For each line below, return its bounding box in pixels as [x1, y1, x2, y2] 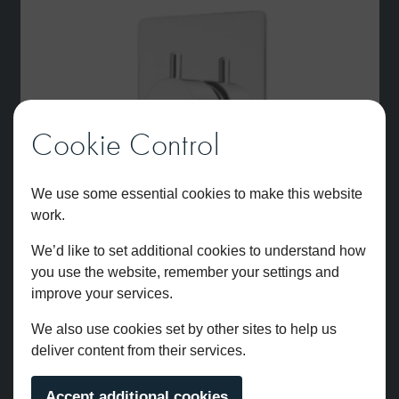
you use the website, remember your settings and [31, 265, 339, 280]
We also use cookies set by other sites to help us [31, 322, 337, 337]
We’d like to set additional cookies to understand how [31, 243, 366, 258]
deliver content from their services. [31, 343, 246, 358]
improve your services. [31, 286, 173, 301]
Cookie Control [31, 124, 220, 165]
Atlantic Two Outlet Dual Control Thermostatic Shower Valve [38, 367, 361, 386]
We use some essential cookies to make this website [31, 186, 362, 201]
